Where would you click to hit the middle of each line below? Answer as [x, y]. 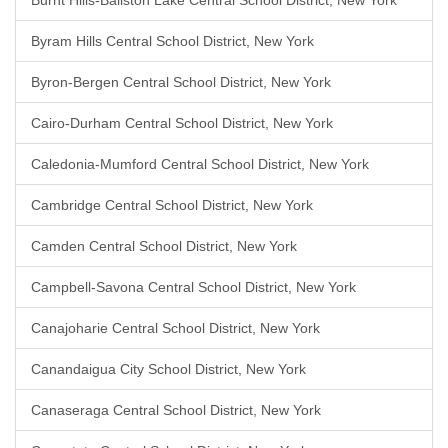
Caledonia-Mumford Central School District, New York [200, 164]
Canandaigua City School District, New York [168, 369]
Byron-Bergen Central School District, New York [181, 82]
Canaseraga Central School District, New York [176, 410]
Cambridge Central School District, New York [172, 205]
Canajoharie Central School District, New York [175, 328]
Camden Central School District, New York [164, 246]
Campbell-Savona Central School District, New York [193, 287]
